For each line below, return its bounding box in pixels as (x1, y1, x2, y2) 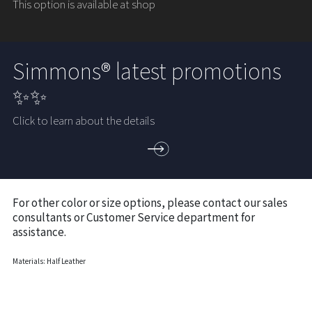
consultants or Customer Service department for (13, 208, 256, 224)
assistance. (13, 223, 67, 239)
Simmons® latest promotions (13, 54, 282, 86)
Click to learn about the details (13, 112, 155, 128)
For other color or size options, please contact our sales (13, 194, 288, 210)
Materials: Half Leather (13, 256, 86, 266)
